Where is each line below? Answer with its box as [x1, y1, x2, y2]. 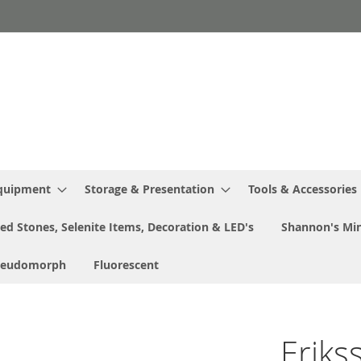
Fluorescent [93, 256, 159, 272]
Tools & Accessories [248, 180, 357, 197]
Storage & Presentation [85, 180, 214, 197]
